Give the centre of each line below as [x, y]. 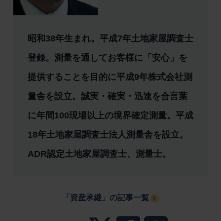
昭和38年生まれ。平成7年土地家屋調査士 [110, 38]
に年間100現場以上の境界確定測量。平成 [110, 115]
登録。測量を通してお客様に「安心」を [107, 57]
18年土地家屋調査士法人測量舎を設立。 [108, 134]
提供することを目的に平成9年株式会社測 [110, 77]
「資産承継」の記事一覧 [106, 198]
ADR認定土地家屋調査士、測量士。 [99, 154]
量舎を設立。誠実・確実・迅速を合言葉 [107, 96]
